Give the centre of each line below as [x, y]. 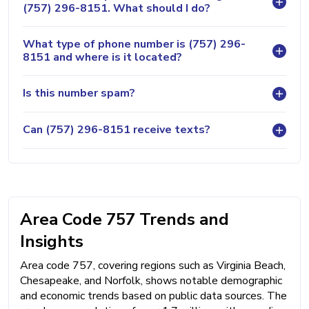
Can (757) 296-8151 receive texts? [117, 130]
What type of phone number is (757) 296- [134, 44]
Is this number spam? [79, 93]
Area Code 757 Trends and [124, 219]
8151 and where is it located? [102, 57]
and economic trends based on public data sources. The [153, 296]
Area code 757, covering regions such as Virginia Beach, [153, 265]
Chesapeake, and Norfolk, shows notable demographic [151, 280]
